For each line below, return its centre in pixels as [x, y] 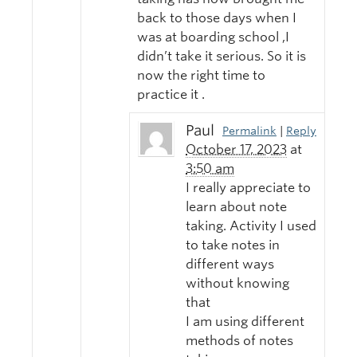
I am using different [245, 322]
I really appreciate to [248, 188]
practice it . [171, 95]
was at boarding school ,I [213, 37]
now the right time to [201, 76]
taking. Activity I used [251, 226]
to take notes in [233, 245]
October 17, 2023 [236, 150]
